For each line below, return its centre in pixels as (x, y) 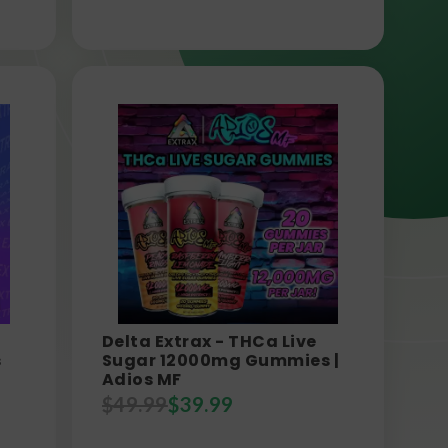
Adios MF (142, 380)
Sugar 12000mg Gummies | (221, 361)
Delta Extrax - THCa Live (209, 342)
